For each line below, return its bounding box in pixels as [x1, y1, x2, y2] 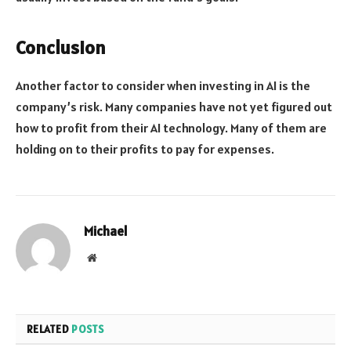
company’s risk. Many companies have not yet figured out [16, 98, 332, 114]
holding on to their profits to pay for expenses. [16, 140, 274, 157]
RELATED [27, 321, 72, 336]
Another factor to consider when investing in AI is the [16, 77, 310, 93]
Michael [84, 222, 128, 240]
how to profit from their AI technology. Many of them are [16, 119, 327, 136]
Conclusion [16, 34, 106, 60]
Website [96, 251, 131, 262]
